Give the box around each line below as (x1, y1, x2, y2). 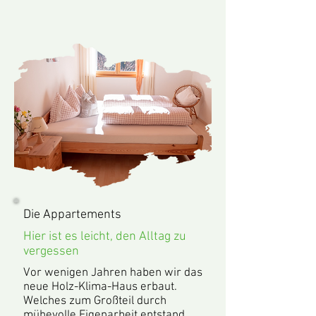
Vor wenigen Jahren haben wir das (23, 266, 202, 280)
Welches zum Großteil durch (23, 294, 166, 308)
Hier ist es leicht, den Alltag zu (23, 229, 186, 244)
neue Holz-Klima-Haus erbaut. (23, 280, 177, 294)
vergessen (23, 244, 79, 259)
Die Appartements (23, 207, 121, 222)
